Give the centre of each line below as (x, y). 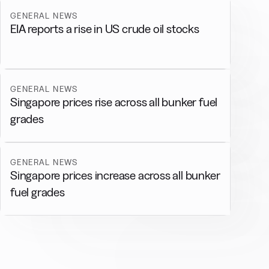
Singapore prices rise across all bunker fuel (114, 102)
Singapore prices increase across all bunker (115, 175)
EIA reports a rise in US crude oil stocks (105, 29)
